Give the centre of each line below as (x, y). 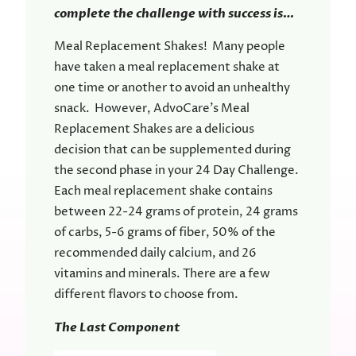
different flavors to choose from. (146, 295)
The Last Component (117, 327)
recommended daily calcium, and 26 (155, 253)
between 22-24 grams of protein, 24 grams (176, 212)
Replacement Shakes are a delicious (154, 130)
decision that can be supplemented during (172, 150)
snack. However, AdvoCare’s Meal (152, 109)
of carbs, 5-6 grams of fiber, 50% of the (165, 233)
